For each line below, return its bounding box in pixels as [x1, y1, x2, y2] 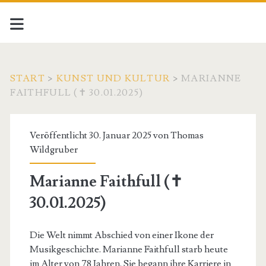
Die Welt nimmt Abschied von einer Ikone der [29, 229, 214, 241]
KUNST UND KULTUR [56, 72, 170, 84]
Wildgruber [29, 144, 78, 156]
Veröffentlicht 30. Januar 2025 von [29, 129, 170, 141]
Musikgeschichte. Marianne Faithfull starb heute [29, 243, 228, 255]
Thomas [170, 129, 204, 141]
